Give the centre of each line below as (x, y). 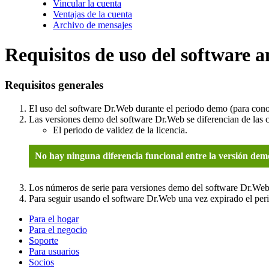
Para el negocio (58, 229)
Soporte (44, 240)
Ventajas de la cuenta (92, 14)
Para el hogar (54, 219)
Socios (41, 262)
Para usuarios (54, 251)
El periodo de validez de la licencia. (120, 130)
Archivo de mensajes (92, 25)
